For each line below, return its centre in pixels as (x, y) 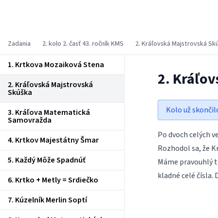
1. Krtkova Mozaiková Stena (56, 65)
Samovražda (30, 120)
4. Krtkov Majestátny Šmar (53, 140)
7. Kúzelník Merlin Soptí (47, 200)
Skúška (20, 92)
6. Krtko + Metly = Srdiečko (53, 180)
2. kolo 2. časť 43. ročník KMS (83, 44)
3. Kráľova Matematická (49, 112)
